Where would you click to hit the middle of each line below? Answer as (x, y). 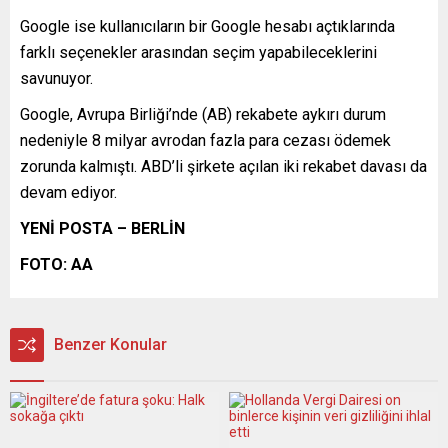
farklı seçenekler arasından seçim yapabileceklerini (198, 52)
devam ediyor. (68, 192)
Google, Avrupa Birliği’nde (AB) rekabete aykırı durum (203, 114)
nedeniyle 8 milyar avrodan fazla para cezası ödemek (205, 140)
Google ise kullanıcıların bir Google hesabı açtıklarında (207, 26)
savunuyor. (56, 78)
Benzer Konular (110, 344)
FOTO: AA (56, 264)
